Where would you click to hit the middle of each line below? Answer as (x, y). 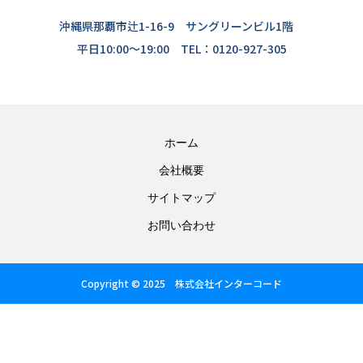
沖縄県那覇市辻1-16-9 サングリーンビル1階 (181, 26)
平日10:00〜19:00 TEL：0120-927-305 (181, 49)
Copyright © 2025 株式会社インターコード (181, 284)
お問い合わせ (181, 226)
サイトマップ (181, 198)
